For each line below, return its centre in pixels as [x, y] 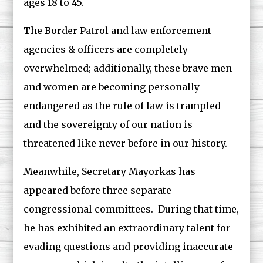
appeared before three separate [98, 190]
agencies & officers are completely [106, 49]
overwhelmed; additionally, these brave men [128, 68]
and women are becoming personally [112, 87]
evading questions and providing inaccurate [129, 247]
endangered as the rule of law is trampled [122, 106]
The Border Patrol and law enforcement [118, 31]
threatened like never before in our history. [126, 143]
